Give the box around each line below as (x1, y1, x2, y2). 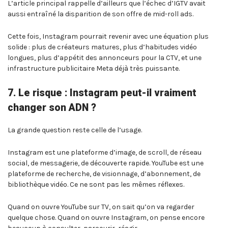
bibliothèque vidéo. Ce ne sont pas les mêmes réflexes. (8, 180, 184, 189)
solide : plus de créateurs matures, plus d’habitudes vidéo (8, 42, 197, 51)
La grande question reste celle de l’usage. (8, 126, 142, 135)
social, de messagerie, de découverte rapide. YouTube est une (8, 158, 204, 167)
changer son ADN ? (8, 101, 96, 113)
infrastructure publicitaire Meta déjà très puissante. (8, 64, 180, 73)
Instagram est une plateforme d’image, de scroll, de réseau (8, 148, 202, 157)
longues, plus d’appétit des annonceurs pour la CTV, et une (8, 53, 202, 62)
